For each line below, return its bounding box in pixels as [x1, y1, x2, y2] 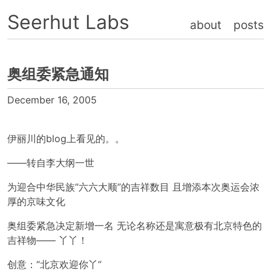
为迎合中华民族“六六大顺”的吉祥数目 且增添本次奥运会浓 [7, 181, 260, 193]
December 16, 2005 [7, 94, 97, 106]
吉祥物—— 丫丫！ [7, 234, 88, 246]
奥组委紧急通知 [7, 65, 109, 83]
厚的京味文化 [7, 195, 66, 207]
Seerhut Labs [7, 10, 130, 34]
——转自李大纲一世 [7, 157, 95, 169]
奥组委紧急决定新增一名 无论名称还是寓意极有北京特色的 [7, 220, 263, 232]
